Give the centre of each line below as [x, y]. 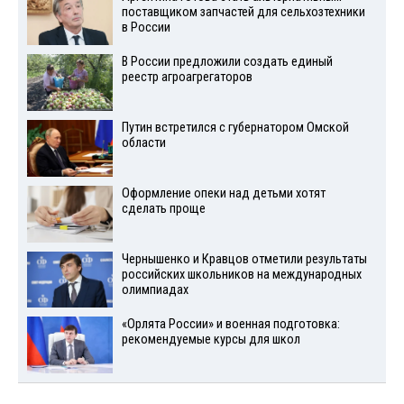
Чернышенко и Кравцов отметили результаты [244, 259]
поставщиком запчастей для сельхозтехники [243, 12]
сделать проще [163, 208]
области [143, 143]
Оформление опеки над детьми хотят [223, 193]
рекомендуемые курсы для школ [211, 340]
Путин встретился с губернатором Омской [235, 128]
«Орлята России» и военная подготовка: [230, 325]
